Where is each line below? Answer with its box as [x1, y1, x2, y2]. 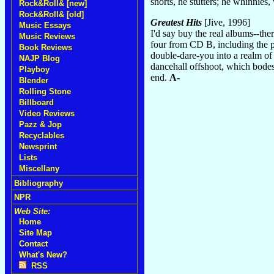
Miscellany [19, 164, 59, 173]
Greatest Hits [150, 17, 202, 28]
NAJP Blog [19, 54, 60, 63]
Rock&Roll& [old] [19, 10, 84, 19]
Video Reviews [19, 109, 75, 118]
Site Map [19, 228, 52, 237]
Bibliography [14, 179, 63, 188]
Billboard [19, 98, 54, 107]
